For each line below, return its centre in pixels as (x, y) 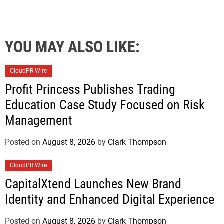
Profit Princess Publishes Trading (90, 89)
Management (39, 120)
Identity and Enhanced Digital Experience (110, 199)
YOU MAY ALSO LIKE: (72, 47)
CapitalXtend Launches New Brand (93, 184)
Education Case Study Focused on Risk (105, 105)
